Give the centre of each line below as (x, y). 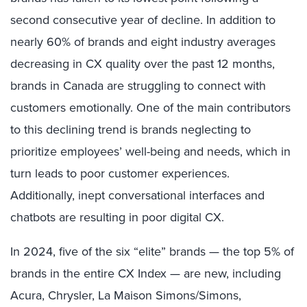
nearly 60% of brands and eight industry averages (143, 42)
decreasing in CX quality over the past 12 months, (143, 64)
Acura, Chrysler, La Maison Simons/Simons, (126, 295)
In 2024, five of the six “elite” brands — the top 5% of (152, 251)
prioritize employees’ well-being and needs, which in (150, 151)
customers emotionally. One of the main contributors (150, 108)
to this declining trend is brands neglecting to (131, 130)
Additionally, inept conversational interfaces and (137, 195)
